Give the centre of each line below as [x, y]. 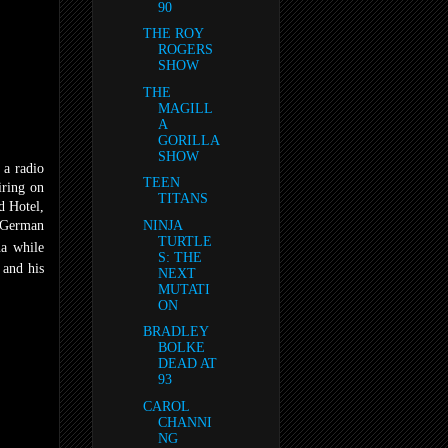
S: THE [179, 257]
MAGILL [185, 108]
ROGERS [185, 50]
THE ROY [172, 34]
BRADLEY [175, 332]
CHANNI [184, 422]
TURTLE [184, 241]
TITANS [182, 199]
